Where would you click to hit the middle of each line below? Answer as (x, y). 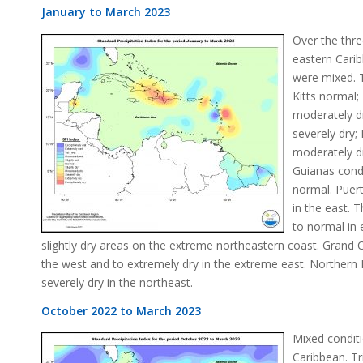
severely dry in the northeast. (117, 282)
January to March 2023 (106, 11)
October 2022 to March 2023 (121, 310)
